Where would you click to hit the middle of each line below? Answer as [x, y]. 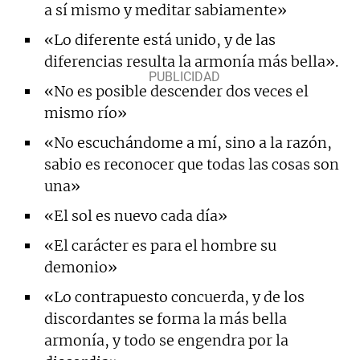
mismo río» [86, 112]
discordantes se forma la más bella [166, 318]
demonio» [81, 267]
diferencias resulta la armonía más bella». [191, 61]
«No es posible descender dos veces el [176, 91]
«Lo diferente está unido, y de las [160, 39]
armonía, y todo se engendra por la [166, 340]
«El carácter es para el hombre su [160, 245]
